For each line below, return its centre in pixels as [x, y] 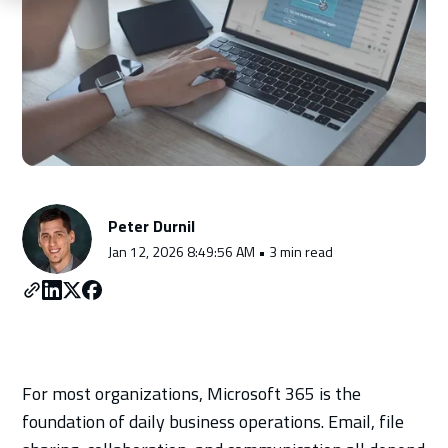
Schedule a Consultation [224, 68]
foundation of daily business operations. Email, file [213, 421]
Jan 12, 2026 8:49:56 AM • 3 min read [221, 251]
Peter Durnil [152, 225]
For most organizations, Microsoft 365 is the [192, 393]
